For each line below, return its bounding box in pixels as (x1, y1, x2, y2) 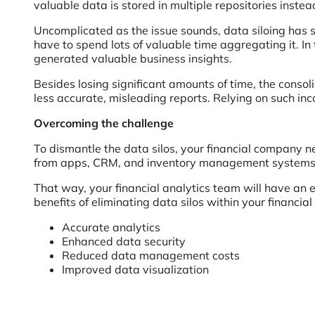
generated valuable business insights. (34, 51, 232, 65)
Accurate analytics (62, 220, 160, 234)
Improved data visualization (62, 262, 209, 276)
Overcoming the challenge (34, 116, 174, 130)
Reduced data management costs (62, 248, 240, 262)
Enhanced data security (62, 234, 186, 248)
